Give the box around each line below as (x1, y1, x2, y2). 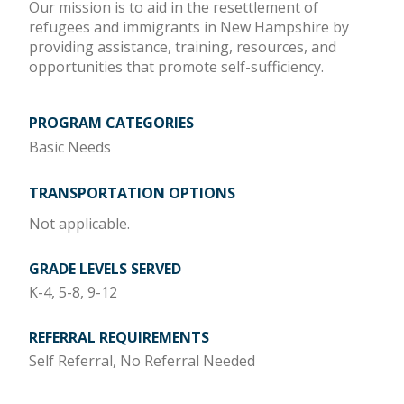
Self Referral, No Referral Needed (29, 350, 255, 371)
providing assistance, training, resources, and (29, 36, 336, 57)
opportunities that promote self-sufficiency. (29, 56, 324, 77)
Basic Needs (29, 136, 111, 157)
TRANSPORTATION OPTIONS (29, 182, 235, 203)
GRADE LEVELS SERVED (29, 258, 181, 279)
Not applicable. (29, 213, 130, 234)
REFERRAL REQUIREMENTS (29, 326, 209, 347)
